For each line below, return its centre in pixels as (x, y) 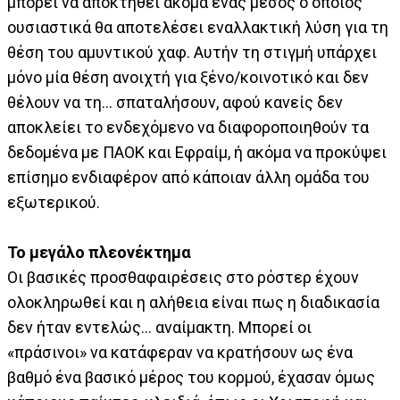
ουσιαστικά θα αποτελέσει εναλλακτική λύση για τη (198, 28)
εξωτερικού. (54, 203)
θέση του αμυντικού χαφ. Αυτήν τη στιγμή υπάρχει (192, 53)
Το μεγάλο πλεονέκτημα (99, 253)
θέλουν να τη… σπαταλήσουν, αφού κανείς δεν (175, 103)
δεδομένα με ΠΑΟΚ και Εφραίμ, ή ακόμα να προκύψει (197, 153)
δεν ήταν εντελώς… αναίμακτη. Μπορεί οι (159, 328)
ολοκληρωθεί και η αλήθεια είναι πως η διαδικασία (193, 303)
